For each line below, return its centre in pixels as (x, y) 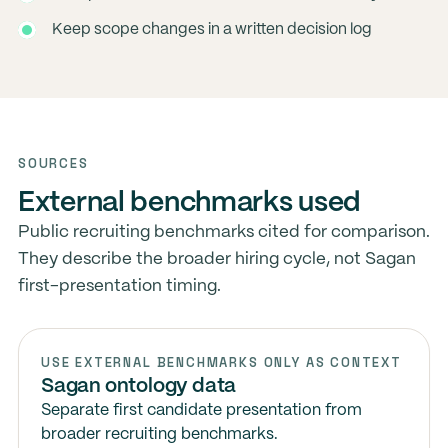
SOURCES (53, 163)
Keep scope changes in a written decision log (211, 29)
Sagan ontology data (138, 386)
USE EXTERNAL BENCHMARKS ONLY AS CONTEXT (221, 362)
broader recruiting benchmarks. (159, 434)
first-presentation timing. (119, 286)
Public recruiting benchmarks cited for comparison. (223, 232)
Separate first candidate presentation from (201, 410)
